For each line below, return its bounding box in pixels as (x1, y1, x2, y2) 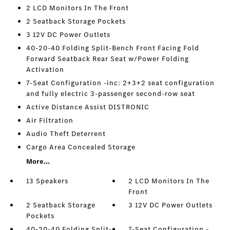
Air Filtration (26, 116, 73, 125)
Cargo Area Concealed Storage (26, 142, 136, 152)
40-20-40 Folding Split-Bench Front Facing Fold (26, 43, 199, 53)
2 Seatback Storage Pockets (26, 16, 126, 26)
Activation (26, 65, 64, 74)
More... (26, 157, 50, 166)
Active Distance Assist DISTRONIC (26, 102, 149, 112)
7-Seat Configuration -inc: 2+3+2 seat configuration (26, 78, 215, 88)
